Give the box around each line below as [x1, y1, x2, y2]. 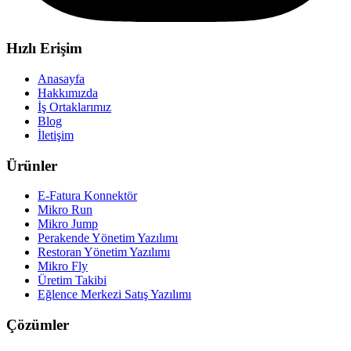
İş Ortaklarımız [38, 100, 111, 114]
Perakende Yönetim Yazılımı [38, 231, 178, 245]
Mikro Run [38, 203, 92, 217]
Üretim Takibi [38, 273, 107, 288]
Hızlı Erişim [6, 40, 82, 57]
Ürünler [6, 157, 57, 174]
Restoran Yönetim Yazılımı [38, 245, 170, 259]
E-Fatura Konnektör [38, 189, 137, 203]
